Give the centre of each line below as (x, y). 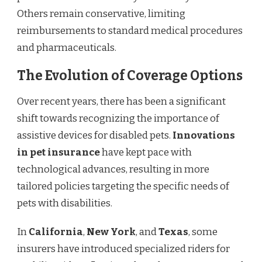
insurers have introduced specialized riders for (123, 249)
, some (203, 232)
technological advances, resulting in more (113, 169)
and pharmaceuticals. (67, 47)
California (56, 232)
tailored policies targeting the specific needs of (123, 186)
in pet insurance (58, 152)
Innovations (204, 135)
